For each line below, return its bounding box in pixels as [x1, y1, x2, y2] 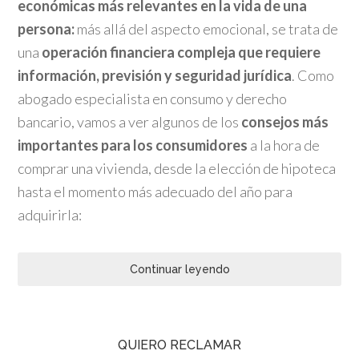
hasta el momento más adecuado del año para [18, 183, 293, 200]
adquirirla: [18, 206, 83, 224]
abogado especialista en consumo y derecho [18, 90, 288, 107]
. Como [292, 67, 335, 84]
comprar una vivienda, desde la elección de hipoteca [18, 159, 337, 177]
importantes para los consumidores [18, 136, 248, 154]
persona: [18, 20, 75, 38]
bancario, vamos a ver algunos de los [18, 113, 242, 131]
